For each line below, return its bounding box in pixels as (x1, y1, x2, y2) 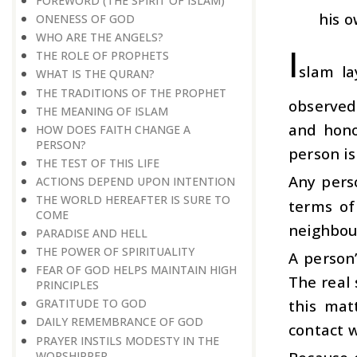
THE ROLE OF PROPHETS (36, 48, 169, 64)
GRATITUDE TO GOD (36, 296, 147, 312)
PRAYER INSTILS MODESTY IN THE (36, 332, 219, 348)
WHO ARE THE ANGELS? (36, 29, 163, 45)
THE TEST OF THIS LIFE (36, 155, 159, 171)
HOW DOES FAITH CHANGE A (36, 121, 190, 137)
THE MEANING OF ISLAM (36, 103, 168, 119)
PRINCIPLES (36, 277, 99, 293)
